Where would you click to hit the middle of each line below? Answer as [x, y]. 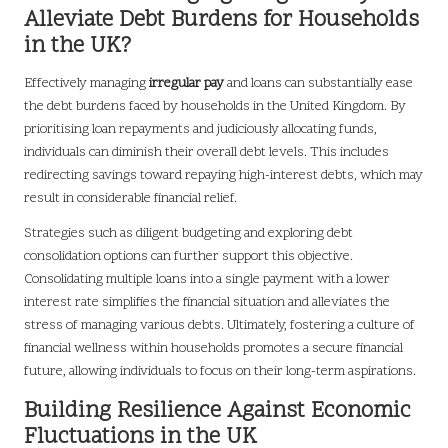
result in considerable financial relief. [130, 199]
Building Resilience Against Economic [217, 412]
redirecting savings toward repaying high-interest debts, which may [223, 176]
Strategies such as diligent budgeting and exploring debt [188, 234]
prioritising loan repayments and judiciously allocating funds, [200, 130]
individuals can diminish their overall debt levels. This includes [206, 153]
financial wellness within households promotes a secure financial [213, 349]
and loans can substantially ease [318, 84]
